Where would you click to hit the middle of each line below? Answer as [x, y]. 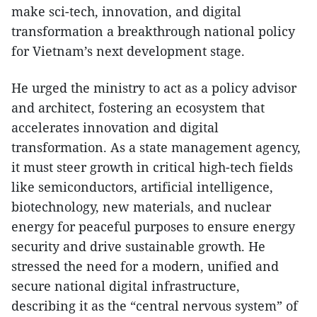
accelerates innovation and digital [115, 128]
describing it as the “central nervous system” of [155, 306]
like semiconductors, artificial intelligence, [142, 187]
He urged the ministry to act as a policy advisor [154, 88]
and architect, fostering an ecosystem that [138, 108]
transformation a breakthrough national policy [153, 31]
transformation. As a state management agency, [156, 148]
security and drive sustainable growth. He [138, 247]
